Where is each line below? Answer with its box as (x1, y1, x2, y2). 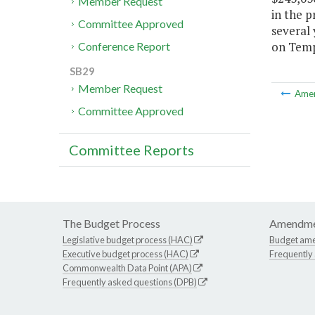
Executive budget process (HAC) (63, 248, 188, 260)
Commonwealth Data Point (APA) (63, 262, 192, 274)
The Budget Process (63, 217, 160, 231)
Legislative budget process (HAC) (63, 234, 193, 246)
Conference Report (78, 39, 171, 53)
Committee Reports (69, 141, 194, 159)
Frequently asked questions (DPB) (63, 276, 197, 288)
